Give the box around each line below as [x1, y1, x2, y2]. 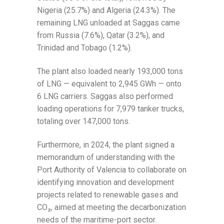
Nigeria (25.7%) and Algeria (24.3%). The [37, 5, 175, 15]
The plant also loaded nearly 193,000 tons [37, 66, 183, 76]
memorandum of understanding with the [37, 152, 175, 162]
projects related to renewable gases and [37, 190, 178, 200]
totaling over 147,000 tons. [37, 116, 130, 126]
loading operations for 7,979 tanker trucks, [37, 104, 184, 114]
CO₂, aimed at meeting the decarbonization [37, 202, 186, 212]
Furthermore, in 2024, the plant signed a [37, 140, 174, 150]
